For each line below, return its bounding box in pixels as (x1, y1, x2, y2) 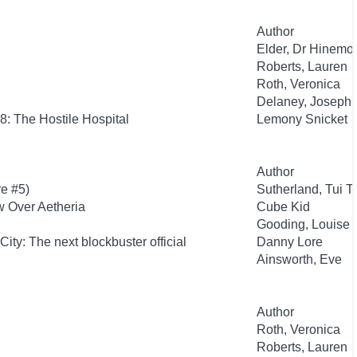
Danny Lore (257, 235, 323, 249)
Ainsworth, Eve (257, 253, 342, 266)
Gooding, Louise (257, 218, 350, 231)
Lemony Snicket (257, 112, 347, 126)
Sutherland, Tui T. (257, 182, 355, 196)
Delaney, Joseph (257, 95, 351, 108)
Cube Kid (257, 200, 310, 214)
